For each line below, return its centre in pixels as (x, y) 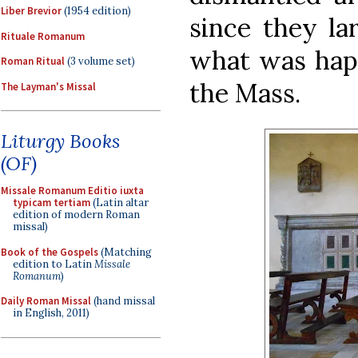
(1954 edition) (96, 11)
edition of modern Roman (76, 215)
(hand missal (123, 301)
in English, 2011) (51, 313)
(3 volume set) (100, 61)
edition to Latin (54, 264)
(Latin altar (119, 203)
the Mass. (245, 93)
